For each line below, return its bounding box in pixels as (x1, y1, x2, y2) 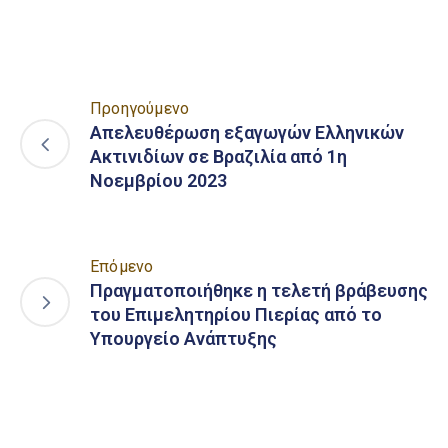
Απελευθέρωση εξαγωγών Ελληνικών (90, 121, 404, 143)
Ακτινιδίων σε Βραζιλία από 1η (90, 145, 347, 167)
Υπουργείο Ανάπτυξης (90, 327, 277, 349)
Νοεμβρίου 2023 (90, 169, 227, 191)
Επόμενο (90, 256, 154, 276)
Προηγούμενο (90, 98, 190, 118)
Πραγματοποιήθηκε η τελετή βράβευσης (90, 279, 428, 301)
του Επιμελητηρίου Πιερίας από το (90, 303, 382, 325)
